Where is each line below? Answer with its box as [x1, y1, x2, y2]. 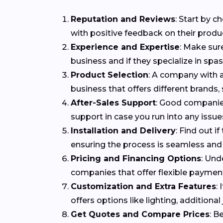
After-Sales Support [71, 98, 156, 108]
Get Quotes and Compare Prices [71, 210, 210, 220]
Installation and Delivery [71, 126, 176, 136]
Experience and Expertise [71, 42, 180, 52]
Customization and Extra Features [71, 182, 216, 192]
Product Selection [71, 70, 148, 80]
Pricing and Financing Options [71, 154, 201, 164]
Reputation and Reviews [71, 14, 175, 24]
